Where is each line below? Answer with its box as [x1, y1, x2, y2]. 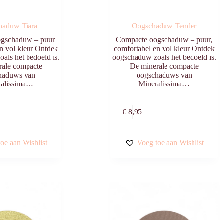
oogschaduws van [136, 71, 192, 80]
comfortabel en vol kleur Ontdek [113, 44, 215, 53]
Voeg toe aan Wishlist [137, 138, 204, 147]
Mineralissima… [138, 80, 190, 88]
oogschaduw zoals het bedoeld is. [112, 53, 216, 62]
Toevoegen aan [12, 102, 67, 112]
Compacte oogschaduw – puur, [116, 35, 213, 44]
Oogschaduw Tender [132, 22, 197, 30]
